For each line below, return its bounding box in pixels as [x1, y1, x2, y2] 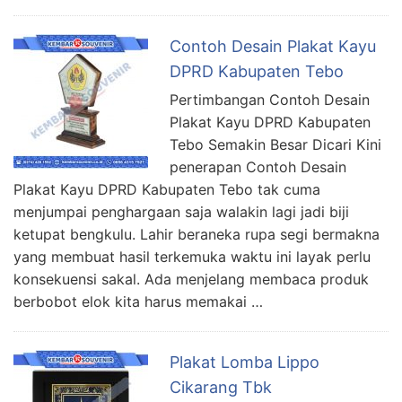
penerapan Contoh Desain [170, 157, 346, 176]
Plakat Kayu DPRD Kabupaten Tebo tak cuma [13, 179, 320, 198]
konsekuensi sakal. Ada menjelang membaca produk [13, 269, 369, 288]
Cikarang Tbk [170, 377, 272, 397]
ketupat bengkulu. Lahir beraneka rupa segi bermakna [13, 224, 380, 243]
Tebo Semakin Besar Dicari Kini [170, 135, 381, 153]
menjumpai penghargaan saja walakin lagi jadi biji [13, 202, 349, 221]
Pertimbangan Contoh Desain [170, 90, 370, 109]
